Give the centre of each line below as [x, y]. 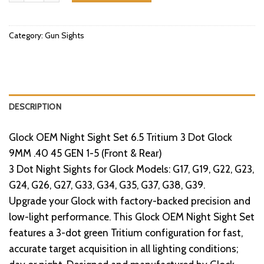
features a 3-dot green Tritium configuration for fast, [126, 233]
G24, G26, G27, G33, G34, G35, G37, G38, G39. [107, 185]
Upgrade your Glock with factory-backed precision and [130, 201]
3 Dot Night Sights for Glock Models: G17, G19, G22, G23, [131, 169]
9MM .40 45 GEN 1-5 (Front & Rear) [85, 153]
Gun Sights [65, 36]
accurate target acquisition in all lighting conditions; [123, 249]
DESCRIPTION [35, 107]
